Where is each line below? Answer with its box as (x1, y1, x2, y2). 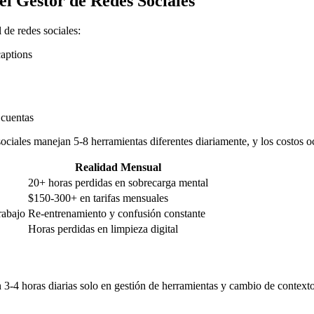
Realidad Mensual (75, 161, 161, 174)
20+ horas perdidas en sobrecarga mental (28, 177, 208, 189)
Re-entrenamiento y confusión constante (28, 207, 205, 220)
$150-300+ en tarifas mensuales (28, 192, 168, 205)
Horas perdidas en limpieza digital (28, 223, 178, 235)
